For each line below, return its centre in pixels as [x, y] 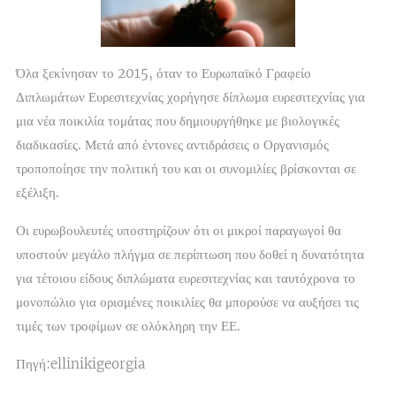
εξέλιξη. [38, 193]
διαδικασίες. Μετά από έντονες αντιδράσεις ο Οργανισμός [172, 145]
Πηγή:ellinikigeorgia [80, 364]
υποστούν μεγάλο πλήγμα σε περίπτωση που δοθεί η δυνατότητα [190, 255]
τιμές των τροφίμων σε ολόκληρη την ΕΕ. [128, 326]
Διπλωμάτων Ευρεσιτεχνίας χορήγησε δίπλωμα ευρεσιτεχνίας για [190, 97]
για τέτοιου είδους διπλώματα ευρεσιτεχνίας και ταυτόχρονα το [186, 278]
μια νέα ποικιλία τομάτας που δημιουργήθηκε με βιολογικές [178, 121]
